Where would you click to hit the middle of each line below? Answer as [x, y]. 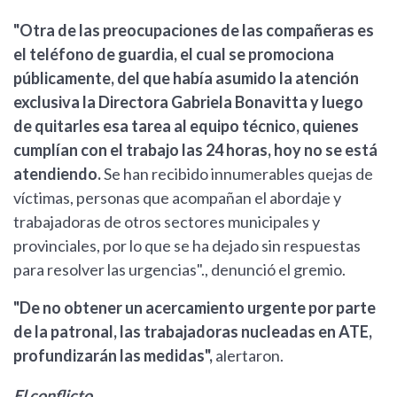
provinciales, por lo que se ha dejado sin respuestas [187, 246]
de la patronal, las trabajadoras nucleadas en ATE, [193, 332]
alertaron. [249, 356]
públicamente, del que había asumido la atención [186, 78]
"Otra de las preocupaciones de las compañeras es [194, 31]
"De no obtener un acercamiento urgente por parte [195, 308]
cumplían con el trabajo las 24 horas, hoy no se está [195, 150]
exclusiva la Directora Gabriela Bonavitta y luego [188, 102]
